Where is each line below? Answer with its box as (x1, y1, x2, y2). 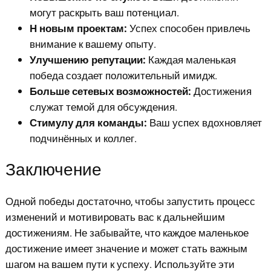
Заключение (5, 158, 102, 183)
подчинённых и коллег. (29, 131, 137, 146)
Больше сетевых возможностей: (29, 83, 191, 99)
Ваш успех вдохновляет (146, 115, 262, 131)
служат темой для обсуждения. (29, 99, 177, 115)
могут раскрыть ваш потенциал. (29, 5, 179, 21)
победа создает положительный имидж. (29, 68, 217, 83)
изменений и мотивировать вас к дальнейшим (5, 210, 225, 226)
